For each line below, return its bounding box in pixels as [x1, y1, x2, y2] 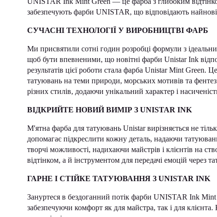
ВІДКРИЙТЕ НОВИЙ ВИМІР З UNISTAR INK [27, 106, 196, 114]
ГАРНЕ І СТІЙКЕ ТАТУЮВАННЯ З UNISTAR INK [27, 174, 214, 183]
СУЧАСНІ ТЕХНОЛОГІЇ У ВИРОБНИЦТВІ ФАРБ [27, 26, 212, 34]
